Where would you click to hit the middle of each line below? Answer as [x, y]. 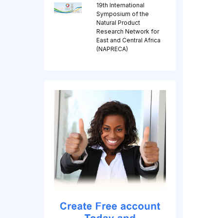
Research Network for [127, 32]
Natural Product [118, 23]
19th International [120, 5]
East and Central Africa [128, 40]
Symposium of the [122, 14]
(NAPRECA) [112, 49]
